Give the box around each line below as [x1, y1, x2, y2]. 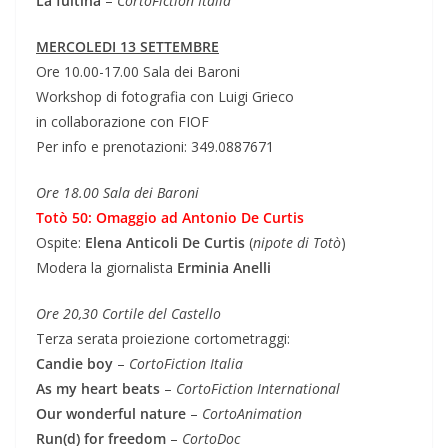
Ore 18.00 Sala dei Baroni [36, 182, 199, 202]
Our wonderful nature [36, 403, 186, 423]
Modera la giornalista [36, 257, 177, 277]
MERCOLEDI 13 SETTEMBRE [36, 36, 219, 56]
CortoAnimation [202, 403, 302, 423]
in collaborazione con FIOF [36, 111, 209, 131]
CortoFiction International [176, 378, 340, 398]
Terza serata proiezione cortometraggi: [36, 328, 290, 348]
